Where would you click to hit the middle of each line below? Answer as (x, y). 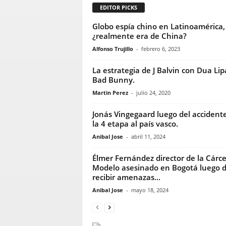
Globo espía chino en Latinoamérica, (158, 26)
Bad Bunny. (113, 79)
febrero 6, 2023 (160, 48)
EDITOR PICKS (118, 7)
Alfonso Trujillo (112, 48)
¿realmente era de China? (139, 36)
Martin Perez (110, 92)
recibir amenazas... (126, 177)
